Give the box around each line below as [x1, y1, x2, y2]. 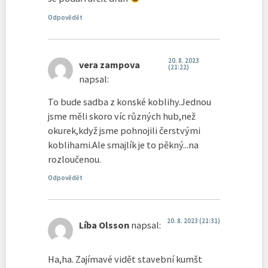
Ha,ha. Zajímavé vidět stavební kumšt [48, 252, 202, 265]
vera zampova [79, 58, 140, 71]
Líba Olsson [79, 219, 129, 232]
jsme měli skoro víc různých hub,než [48, 109, 196, 122]
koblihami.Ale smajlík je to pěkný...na [48, 138, 199, 151]
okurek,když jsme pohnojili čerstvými [48, 124, 200, 136]
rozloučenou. [48, 153, 101, 165]
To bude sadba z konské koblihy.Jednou [48, 95, 211, 108]
